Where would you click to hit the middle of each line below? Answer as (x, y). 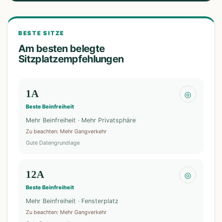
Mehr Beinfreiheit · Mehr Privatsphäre (81, 120)
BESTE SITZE (42, 33)
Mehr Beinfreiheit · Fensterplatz (72, 201)
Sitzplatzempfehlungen (71, 59)
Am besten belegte (62, 49)
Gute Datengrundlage (53, 143)
